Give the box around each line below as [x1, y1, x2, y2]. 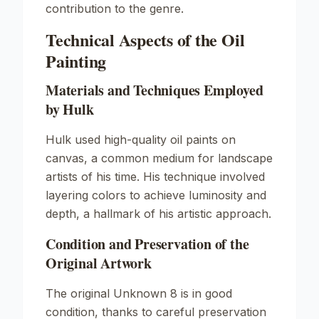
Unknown [113, 286, 167, 300]
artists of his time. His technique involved [46, 169, 265, 184]
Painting [46, 48, 107, 73]
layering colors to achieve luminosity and [46, 188, 266, 202]
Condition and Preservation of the [46, 234, 249, 254]
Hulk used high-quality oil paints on [46, 132, 236, 147]
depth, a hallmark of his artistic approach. [46, 206, 271, 221]
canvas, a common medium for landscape [46, 151, 273, 165]
